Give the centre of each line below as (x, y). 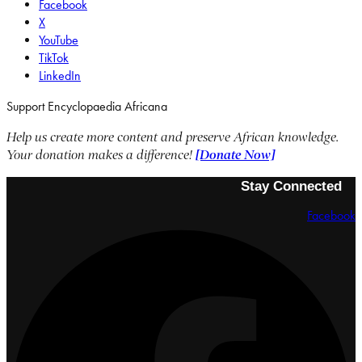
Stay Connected (291, 186)
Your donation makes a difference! (101, 155)
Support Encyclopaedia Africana (87, 106)
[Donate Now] (235, 155)
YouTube (59, 40)
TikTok (54, 57)
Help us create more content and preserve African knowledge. (173, 137)
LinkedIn (60, 75)
